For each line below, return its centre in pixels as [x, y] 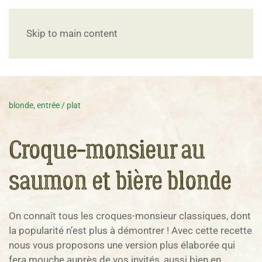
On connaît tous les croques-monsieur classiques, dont [130, 216]
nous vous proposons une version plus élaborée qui [122, 245]
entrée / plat [59, 105]
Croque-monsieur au [107, 150]
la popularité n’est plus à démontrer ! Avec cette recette [130, 230]
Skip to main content [72, 33]
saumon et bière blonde [120, 181]
